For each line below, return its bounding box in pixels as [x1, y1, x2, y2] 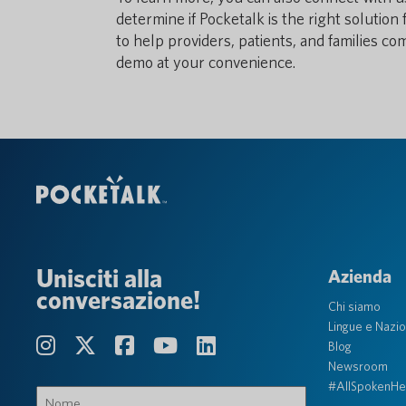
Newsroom [328, 359, 388, 373]
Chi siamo [328, 299, 381, 314]
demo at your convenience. [116, 53, 295, 72]
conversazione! [36, 285, 200, 315]
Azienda [328, 266, 391, 287]
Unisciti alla [36, 263, 162, 294]
